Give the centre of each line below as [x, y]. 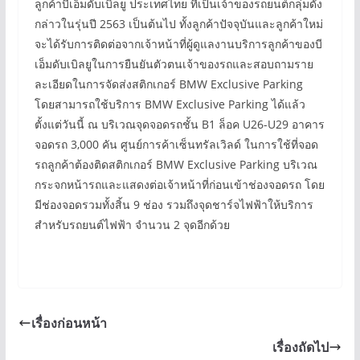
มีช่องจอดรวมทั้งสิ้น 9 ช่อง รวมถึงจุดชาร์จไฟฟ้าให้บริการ [174, 205]
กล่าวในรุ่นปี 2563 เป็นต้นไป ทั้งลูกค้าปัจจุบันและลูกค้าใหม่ [178, 24]
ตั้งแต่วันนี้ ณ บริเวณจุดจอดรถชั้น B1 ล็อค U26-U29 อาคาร [179, 124]
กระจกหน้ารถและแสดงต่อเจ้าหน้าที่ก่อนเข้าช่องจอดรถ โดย [179, 184]
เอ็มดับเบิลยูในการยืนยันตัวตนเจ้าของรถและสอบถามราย [174, 64]
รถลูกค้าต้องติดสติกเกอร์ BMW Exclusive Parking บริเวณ [176, 164]
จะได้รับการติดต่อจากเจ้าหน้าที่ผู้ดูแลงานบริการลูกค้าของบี [178, 44]
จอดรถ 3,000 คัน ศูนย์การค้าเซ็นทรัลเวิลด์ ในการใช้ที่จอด [176, 144]
